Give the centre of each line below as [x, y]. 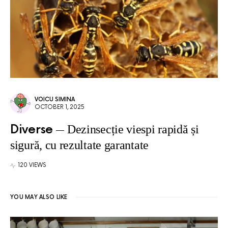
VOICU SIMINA [55, 100]
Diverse [32, 130]
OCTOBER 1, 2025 [60, 107]
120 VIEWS [32, 165]
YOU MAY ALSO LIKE [39, 197]
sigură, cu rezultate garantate [81, 145]
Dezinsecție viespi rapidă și [133, 130]
